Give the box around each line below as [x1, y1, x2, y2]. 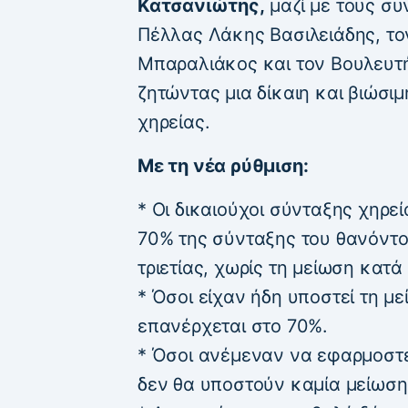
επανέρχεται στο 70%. [138, 315, 329, 338]
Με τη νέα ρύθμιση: [138, 155, 309, 178]
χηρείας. [138, 111, 210, 134]
